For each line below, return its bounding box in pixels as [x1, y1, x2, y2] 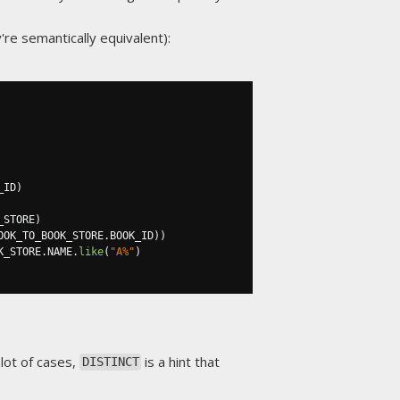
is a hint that [141, 352, 221, 371]
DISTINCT [81, 354, 139, 370]
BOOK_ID [110, 229, 154, 242]
